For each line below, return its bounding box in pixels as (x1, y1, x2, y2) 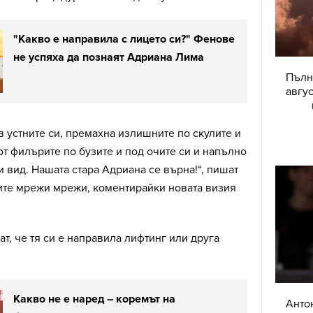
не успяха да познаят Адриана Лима (13, 50, 204, 65)
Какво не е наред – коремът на (13, 292, 175, 307)
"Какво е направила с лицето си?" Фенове (13, 32, 235, 47)
